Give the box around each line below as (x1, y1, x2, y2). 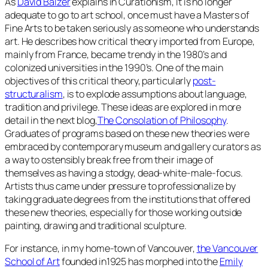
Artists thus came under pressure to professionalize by (5, 179, 236, 193)
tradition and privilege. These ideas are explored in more (5, 100, 242, 114)
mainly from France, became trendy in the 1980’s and (5, 47, 227, 61)
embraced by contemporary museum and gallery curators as (5, 139, 261, 153)
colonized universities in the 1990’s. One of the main (5, 60, 223, 74)
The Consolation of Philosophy (97, 113, 226, 127)
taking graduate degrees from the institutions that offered (5, 192, 251, 206)
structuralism (5, 87, 63, 100)
